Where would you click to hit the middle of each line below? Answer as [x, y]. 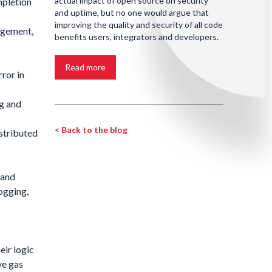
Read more [85, 67]
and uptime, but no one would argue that [132, 12]
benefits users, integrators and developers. [137, 36]
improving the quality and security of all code [139, 24]
